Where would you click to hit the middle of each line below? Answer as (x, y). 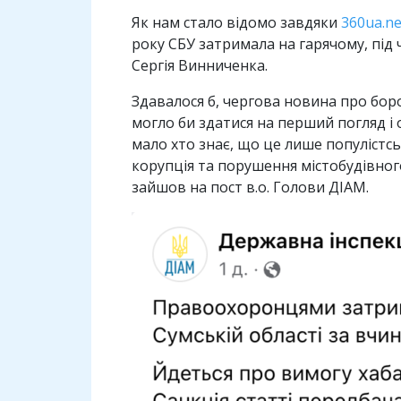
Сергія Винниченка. (200, 65)
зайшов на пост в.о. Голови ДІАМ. (250, 187)
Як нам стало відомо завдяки (236, 22)
